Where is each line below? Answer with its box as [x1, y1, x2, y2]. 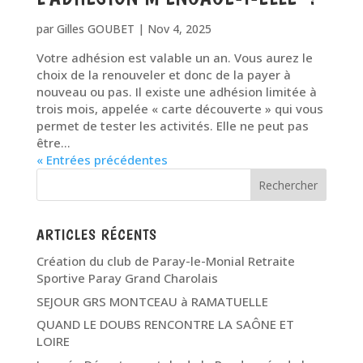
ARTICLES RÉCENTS [36, 225, 157, 244]
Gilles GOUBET [56, 21, 135, 36]
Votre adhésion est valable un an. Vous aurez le [36, 49, 313, 66]
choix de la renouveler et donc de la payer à [36, 66, 291, 83]
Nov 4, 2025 [147, 21, 211, 36]
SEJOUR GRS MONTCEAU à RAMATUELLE [36, 293, 268, 310]
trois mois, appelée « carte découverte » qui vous [36, 100, 323, 117]
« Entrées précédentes [36, 152, 168, 168]
